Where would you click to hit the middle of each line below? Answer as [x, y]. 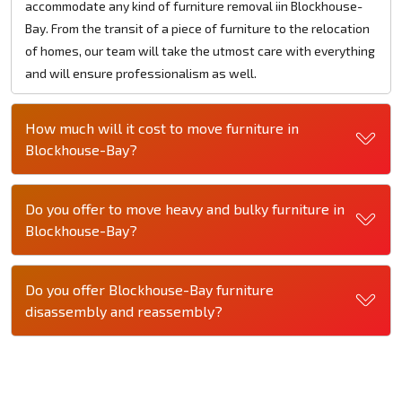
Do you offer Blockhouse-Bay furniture [149, 289]
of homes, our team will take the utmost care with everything [200, 50]
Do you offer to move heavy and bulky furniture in [185, 208]
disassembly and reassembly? [124, 310]
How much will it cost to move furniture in [162, 127]
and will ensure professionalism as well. [141, 73]
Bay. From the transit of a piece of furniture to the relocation [197, 28]
